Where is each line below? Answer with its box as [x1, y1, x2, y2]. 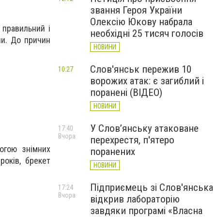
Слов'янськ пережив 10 [90, 63, 191, 75]
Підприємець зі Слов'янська [90, 182, 213, 193]
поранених [90, 146, 135, 157]
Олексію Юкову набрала [90, 16, 192, 28]
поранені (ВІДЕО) [90, 87, 162, 98]
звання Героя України [90, 4, 182, 16]
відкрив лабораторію [90, 193, 180, 205]
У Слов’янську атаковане [90, 123, 199, 134]
